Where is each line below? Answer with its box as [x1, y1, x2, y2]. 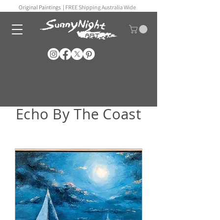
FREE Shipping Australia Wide [65, 3, 136, 11]
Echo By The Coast [16, 104, 141, 123]
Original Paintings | [18, 3, 65, 11]
